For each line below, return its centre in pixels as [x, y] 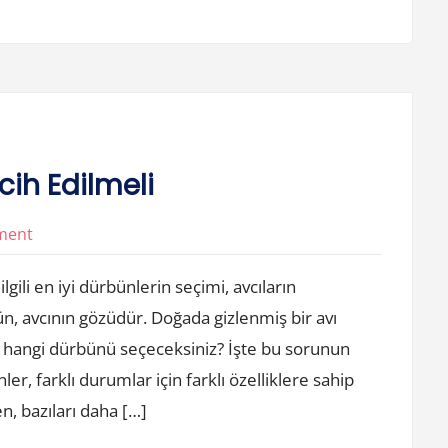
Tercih [56, 348]
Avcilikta [63, 261]
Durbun [62, 319]
